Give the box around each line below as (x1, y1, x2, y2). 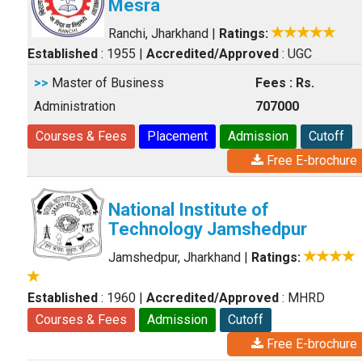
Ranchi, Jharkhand (108, 26, 208, 41)
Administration (34, 99, 116, 114)
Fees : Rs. (255, 75, 314, 90)
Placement (147, 128, 208, 144)
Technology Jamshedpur (108, 219, 307, 239)
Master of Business (48, 75, 164, 90)
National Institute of (108, 200, 269, 220)
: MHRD (279, 290, 325, 305)
